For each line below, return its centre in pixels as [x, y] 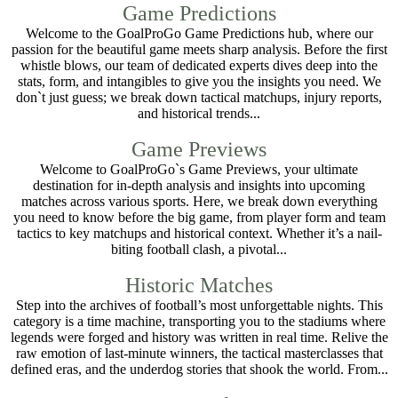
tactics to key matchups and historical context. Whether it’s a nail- [199, 233]
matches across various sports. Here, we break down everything [199, 201]
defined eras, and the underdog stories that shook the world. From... [199, 369]
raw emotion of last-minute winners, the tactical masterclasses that [199, 353]
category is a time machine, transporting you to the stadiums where [199, 321]
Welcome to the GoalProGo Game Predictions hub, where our [199, 33]
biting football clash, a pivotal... [199, 249]
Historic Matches [199, 285]
